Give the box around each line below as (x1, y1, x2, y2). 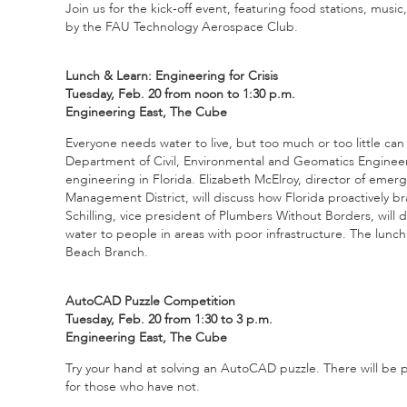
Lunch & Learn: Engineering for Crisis (65, 66, 278, 84)
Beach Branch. (65, 243, 148, 261)
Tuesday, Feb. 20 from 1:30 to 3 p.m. (65, 310, 273, 328)
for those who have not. (65, 377, 200, 395)
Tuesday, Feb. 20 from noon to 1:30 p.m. (65, 84, 295, 103)
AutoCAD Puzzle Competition (65, 292, 235, 310)
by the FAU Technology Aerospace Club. (65, 17, 298, 35)
